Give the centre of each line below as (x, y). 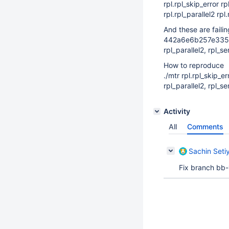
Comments (205, 127)
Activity (177, 111)
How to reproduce (194, 65)
